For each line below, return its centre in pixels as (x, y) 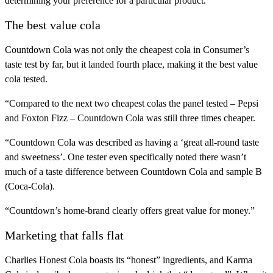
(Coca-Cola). (30, 186)
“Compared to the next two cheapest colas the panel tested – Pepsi (132, 104)
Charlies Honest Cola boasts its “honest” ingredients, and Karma (129, 260)
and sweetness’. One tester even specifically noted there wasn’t (126, 157)
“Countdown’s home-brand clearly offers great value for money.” (130, 211)
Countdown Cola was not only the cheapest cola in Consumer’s (127, 50)
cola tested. (26, 79)
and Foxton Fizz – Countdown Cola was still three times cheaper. (130, 118)
